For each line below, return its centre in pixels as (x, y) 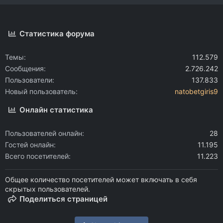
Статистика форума (57, 34)
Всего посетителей (37, 156)
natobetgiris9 (196, 92)
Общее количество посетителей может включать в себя (101, 180)
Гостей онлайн (29, 145)
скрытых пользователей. (48, 189)
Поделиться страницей (64, 199)
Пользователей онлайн (44, 133)
